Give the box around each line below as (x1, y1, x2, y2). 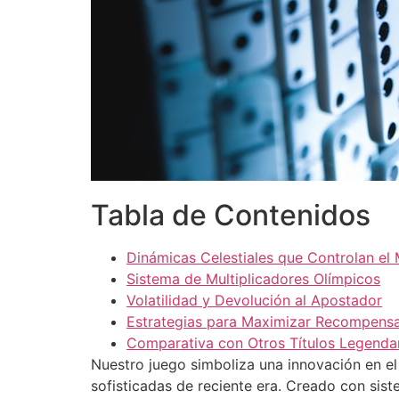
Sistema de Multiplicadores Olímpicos (126, 270, 380, 289)
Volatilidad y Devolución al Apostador (126, 291, 382, 310)
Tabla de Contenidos (91, 198, 370, 233)
